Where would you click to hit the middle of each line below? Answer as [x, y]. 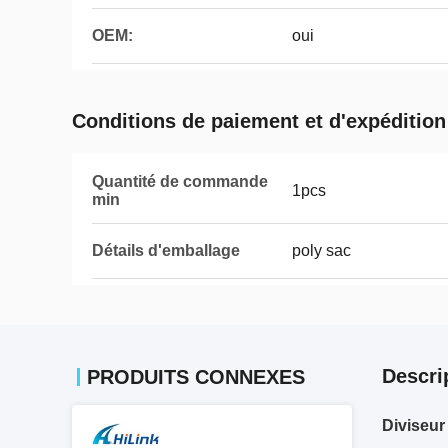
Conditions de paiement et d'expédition [259, 121]
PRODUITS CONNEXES [196, 377]
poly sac [321, 250]
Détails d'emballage [166, 250]
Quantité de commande [180, 181]
